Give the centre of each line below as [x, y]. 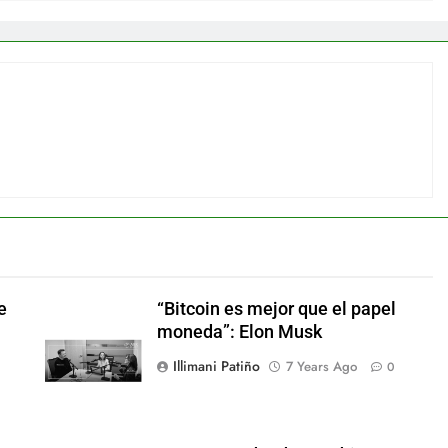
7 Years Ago [321, 367]
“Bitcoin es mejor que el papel [276, 309]
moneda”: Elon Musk [239, 332]
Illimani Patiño [216, 366]
